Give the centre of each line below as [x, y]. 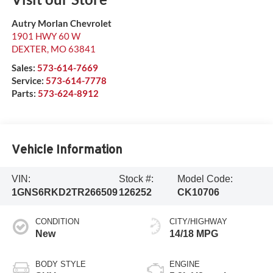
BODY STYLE [60, 264]
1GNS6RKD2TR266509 [64, 193]
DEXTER [29, 49]
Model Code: [205, 179]
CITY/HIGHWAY [198, 222]
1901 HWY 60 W [46, 36]
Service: [28, 81]
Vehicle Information [67, 149]
